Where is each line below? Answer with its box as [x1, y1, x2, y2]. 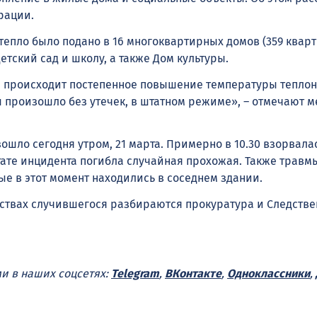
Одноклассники [227, 266, 310, 280]
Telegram [111, 266, 159, 280]
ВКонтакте [165, 266, 221, 280]
